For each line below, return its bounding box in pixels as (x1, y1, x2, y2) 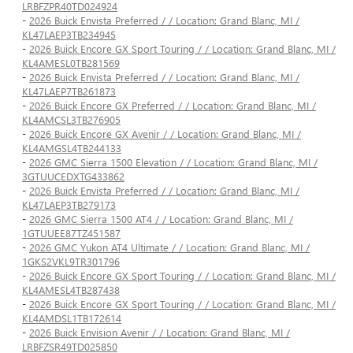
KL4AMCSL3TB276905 (22, 113, 121, 127)
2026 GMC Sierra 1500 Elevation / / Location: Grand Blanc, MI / (29, 155, 318, 169)
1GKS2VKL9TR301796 (22, 255, 120, 269)
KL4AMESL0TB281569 (22, 56, 120, 70)
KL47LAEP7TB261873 (22, 84, 116, 98)
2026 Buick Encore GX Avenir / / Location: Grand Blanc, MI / (29, 127, 301, 141)
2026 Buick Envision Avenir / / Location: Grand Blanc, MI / (29, 325, 290, 340)
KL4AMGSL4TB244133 (22, 141, 121, 155)
